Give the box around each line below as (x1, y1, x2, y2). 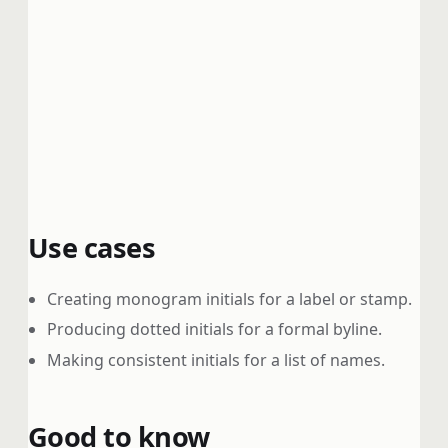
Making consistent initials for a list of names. (47, 349, 386, 372)
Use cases (28, 229, 156, 267)
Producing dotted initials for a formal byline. (47, 318, 383, 341)
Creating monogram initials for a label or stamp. (47, 287, 413, 310)
